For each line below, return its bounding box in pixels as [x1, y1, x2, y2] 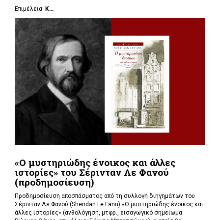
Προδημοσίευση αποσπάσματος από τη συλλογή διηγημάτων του [15, 192, 195, 200]
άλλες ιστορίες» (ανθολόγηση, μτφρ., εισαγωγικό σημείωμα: [15, 209, 184, 217]
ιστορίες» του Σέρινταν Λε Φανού [15, 165, 169, 178]
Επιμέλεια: [15, 5, 45, 12]
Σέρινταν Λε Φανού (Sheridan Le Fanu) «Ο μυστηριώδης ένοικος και [15, 201, 203, 208]
